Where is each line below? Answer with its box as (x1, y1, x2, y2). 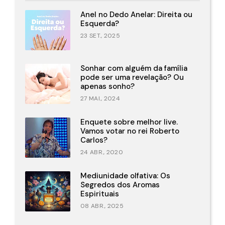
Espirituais (80, 189, 119, 199)
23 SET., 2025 (80, 32, 120, 40)
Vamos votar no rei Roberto (80, 126, 179, 137)
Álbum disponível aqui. (15, 71, 106, 82)
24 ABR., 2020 (80, 148, 123, 157)
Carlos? (80, 135, 107, 146)
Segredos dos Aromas (80, 180, 160, 190)
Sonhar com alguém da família (80, 63, 187, 74)
